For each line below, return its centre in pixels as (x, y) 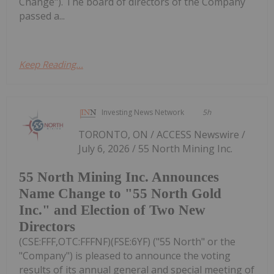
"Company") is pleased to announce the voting (125, 255)
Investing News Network (143, 113)
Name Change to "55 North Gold (120, 193)
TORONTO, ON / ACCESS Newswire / (162, 135)
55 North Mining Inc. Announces (119, 177)
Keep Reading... (51, 65)
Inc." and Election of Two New (112, 210)
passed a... (42, 16)
